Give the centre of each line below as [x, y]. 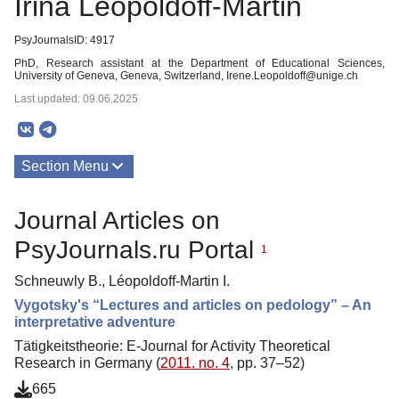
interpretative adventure [95, 322]
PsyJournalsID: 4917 [65, 40]
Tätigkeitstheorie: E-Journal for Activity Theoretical [172, 346]
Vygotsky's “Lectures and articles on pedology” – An [193, 305]
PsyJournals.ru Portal [138, 249]
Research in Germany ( [87, 362]
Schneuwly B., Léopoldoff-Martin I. [122, 281]
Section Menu [65, 166]
